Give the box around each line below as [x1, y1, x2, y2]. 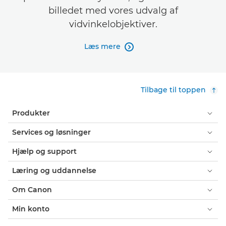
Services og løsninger [12, 128, 91, 137]
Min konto [12, 204, 49, 213]
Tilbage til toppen [141, 85, 206, 94]
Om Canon [12, 185, 52, 194]
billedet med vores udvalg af [48, 5, 178, 16]
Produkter [12, 108, 50, 118]
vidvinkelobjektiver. [69, 19, 157, 30]
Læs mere [84, 42, 121, 51]
